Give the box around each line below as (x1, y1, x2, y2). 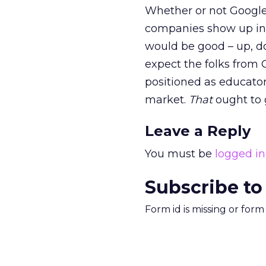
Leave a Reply (145, 122, 251, 140)
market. (145, 93, 189, 107)
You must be (145, 147, 215, 161)
